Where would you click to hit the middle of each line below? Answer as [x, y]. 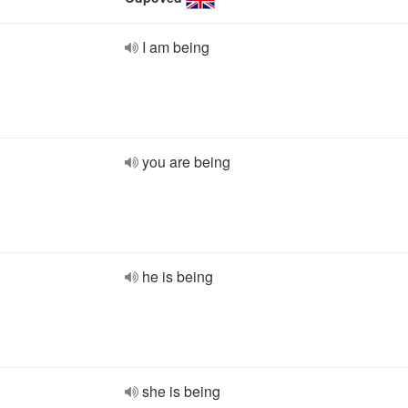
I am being [176, 47]
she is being [181, 391]
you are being [186, 162]
